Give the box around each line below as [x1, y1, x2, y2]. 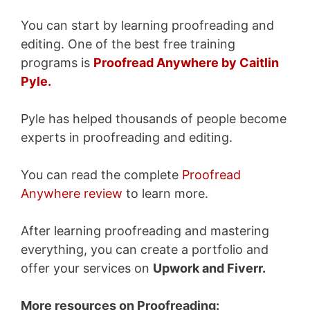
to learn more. [122, 185, 208, 201]
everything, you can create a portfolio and [21, 241, 268, 257]
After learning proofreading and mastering [21, 223, 269, 238]
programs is [21, 55, 93, 70]
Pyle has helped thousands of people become [21, 111, 286, 126]
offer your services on [21, 260, 153, 275]
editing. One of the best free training [21, 36, 235, 51]
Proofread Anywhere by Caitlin [93, 55, 279, 70]
